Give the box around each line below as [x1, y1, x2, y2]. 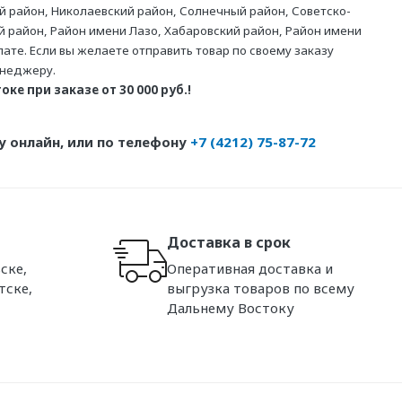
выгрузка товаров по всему [167, 278, 354, 297]
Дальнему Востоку [167, 298, 294, 317]
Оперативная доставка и [167, 258, 333, 277]
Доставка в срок [167, 232, 291, 252]
